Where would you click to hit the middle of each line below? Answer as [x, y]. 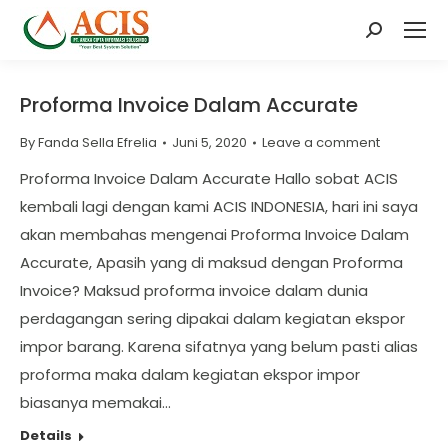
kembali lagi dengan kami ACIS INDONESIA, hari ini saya [219, 206]
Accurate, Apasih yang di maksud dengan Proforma [211, 262]
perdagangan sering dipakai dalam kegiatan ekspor [212, 318]
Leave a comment [321, 142]
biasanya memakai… [95, 402]
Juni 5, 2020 [209, 142]
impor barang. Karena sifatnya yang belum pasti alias [219, 346]
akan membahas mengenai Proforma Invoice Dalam [214, 234]
